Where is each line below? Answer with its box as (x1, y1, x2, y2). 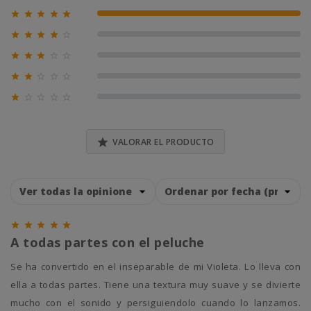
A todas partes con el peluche (10, 234, 205, 251)
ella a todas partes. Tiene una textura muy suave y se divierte (10, 278, 301, 292)
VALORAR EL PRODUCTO (112, 136, 215, 149)
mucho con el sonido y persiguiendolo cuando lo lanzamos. (10, 296, 301, 310)
